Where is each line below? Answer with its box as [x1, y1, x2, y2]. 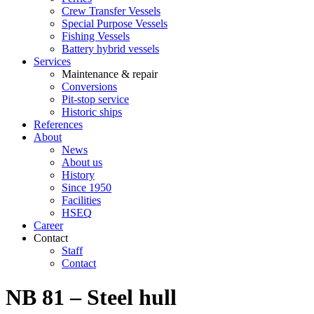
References [34, 118, 83, 130]
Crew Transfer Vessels [62, 5, 161, 17]
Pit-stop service [62, 93, 129, 105]
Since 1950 [62, 182, 111, 193]
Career [34, 219, 63, 231]
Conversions [62, 81, 117, 93]
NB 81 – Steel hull [6, 285, 177, 310]
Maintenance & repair [62, 68, 158, 80]
